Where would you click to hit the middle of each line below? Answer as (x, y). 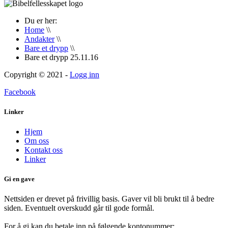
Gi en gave (19, 179)
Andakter (39, 39)
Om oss (37, 141)
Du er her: (43, 20)
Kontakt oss (44, 150)
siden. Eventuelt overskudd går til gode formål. (80, 208)
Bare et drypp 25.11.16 (61, 57)
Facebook (20, 92)
